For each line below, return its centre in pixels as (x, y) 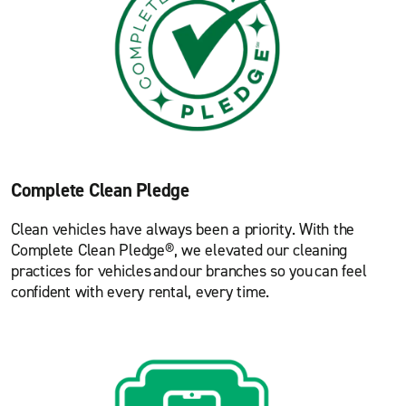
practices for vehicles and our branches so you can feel (189, 271)
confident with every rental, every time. (140, 291)
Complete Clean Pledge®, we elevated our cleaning (179, 250)
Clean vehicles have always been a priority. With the (183, 229)
